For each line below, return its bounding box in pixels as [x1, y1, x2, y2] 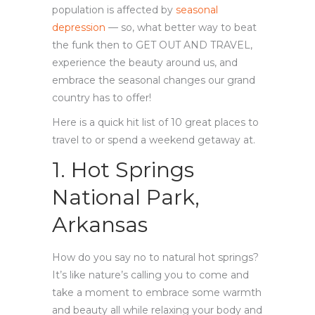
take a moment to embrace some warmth [52, 285, 262, 299]
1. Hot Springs [52, 156, 194, 183]
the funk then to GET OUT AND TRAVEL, [52, 38, 252, 51]
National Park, [52, 184, 200, 210]
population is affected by [52, 3, 176, 16]
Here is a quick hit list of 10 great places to [52, 115, 259, 129]
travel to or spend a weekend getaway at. [52, 133, 258, 146]
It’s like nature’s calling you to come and [52, 268, 249, 281]
